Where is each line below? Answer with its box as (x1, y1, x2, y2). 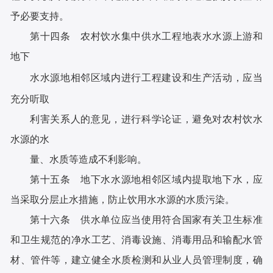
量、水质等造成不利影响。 (30, 154, 147, 165)
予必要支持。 (10, 11, 69, 22)
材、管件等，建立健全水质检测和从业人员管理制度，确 (10, 254, 263, 265)
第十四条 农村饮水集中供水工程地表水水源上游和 (30, 31, 263, 42)
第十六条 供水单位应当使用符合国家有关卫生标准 (30, 214, 263, 225)
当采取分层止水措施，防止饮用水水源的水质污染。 (10, 194, 235, 205)
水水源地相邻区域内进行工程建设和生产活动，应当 (30, 72, 263, 83)
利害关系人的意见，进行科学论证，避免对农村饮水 (30, 113, 263, 124)
